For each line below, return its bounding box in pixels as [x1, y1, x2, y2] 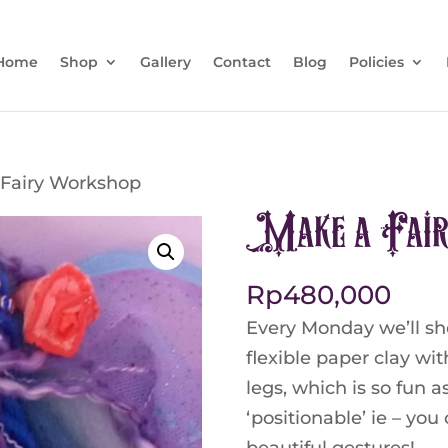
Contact [212, 53, 271, 71]
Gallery [139, 53, 191, 71]
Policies [348, 53, 404, 71]
